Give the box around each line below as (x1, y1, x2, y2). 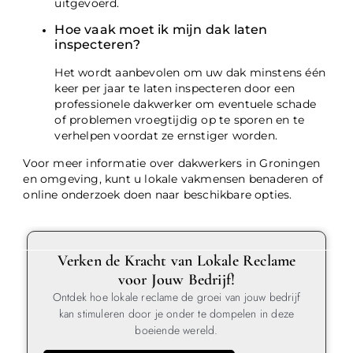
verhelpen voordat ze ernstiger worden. (54, 129, 278, 143)
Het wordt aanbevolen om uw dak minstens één (54, 66, 326, 80)
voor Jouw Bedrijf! (117, 269, 236, 289)
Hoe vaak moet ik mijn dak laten (54, 22, 268, 38)
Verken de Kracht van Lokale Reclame (57, 251, 296, 270)
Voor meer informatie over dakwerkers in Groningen (23, 156, 321, 169)
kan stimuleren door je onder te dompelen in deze (58, 305, 295, 321)
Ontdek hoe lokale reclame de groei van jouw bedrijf (52, 288, 301, 305)
